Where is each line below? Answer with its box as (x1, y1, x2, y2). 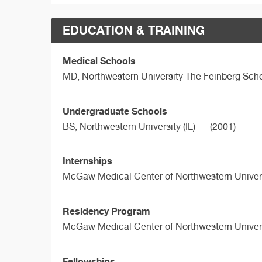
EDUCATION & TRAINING (63, 22, 205, 37)
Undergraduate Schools (63, 105, 167, 117)
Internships (63, 155, 112, 167)
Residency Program (63, 205, 150, 218)
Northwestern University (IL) (80, 120, 195, 132)
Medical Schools (63, 54, 136, 67)
